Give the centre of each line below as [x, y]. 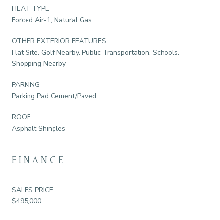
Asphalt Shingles [39, 128]
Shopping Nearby [39, 63]
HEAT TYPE [30, 8]
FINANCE [39, 160]
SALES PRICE [32, 190]
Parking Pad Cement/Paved [54, 96]
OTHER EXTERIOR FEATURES [59, 41]
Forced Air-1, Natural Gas [52, 20]
